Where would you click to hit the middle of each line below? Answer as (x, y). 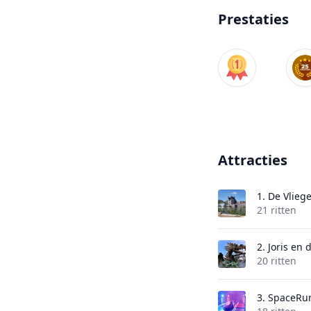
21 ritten (276, 210)
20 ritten (276, 261)
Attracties (252, 160)
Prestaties (253, 19)
